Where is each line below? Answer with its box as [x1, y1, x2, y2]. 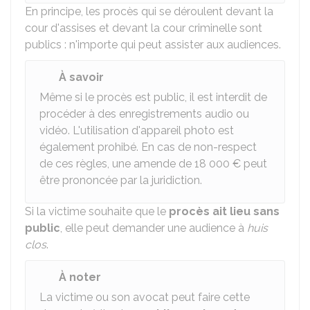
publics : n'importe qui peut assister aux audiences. [25, 38, 281, 51]
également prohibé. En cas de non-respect [39, 140, 257, 154]
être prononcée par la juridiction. [39, 174, 202, 187]
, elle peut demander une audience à [60, 221, 247, 235]
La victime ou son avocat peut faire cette [39, 291, 250, 304]
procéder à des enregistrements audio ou [39, 107, 249, 120]
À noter [59, 271, 101, 284]
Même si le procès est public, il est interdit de [39, 91, 267, 104]
